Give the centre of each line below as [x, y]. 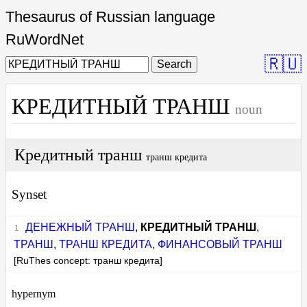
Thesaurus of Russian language [110, 17]
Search [174, 64]
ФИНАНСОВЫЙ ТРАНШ [220, 244]
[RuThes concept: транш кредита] [88, 260]
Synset [29, 195]
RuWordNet [45, 39]
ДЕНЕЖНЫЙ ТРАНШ [80, 227]
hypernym [34, 293]
